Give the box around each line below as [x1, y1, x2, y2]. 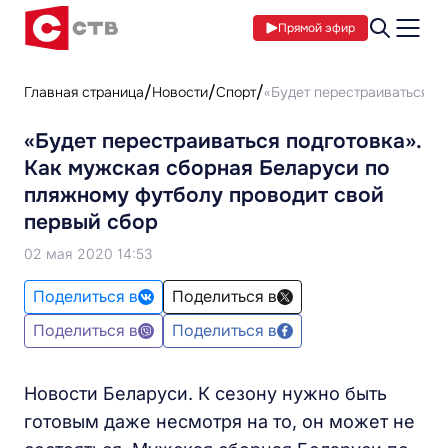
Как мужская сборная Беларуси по [24, 155, 390, 181]
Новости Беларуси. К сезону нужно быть [24, 383, 387, 404]
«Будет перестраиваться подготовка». [24, 128, 421, 154]
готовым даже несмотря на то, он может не [24, 411, 415, 432]
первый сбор [24, 209, 158, 235]
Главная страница [24, 83, 144, 101]
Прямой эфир [278, 20, 355, 36]
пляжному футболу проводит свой [24, 182, 384, 208]
